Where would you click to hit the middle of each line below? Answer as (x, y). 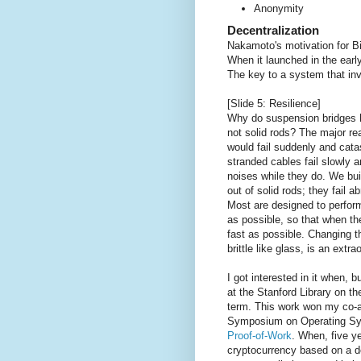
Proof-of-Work (259, 335)
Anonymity (279, 9)
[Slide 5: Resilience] (274, 103)
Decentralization (273, 30)
